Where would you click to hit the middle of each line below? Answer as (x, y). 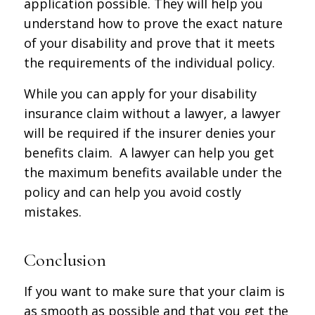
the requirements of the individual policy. (149, 63)
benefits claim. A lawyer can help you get (149, 152)
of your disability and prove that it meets (149, 43)
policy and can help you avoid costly (132, 192)
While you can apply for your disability (140, 93)
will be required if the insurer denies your (149, 133)
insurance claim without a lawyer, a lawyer (152, 113)
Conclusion (65, 259)
